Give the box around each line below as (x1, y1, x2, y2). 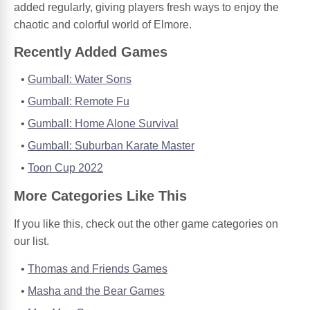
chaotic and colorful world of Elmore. (14, 18, 192, 30)
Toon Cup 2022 (28, 162, 103, 174)
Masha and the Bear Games (28, 285, 165, 298)
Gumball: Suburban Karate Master (28, 140, 194, 152)
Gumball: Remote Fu (28, 95, 129, 108)
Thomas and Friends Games (28, 263, 167, 275)
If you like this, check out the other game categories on (14, 218, 278, 230)
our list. (14, 235, 49, 248)
